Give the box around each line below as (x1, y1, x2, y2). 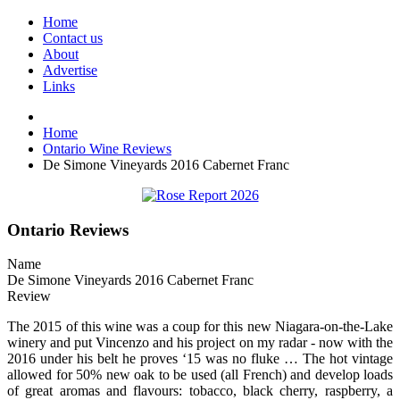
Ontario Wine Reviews (43, 141, 171, 156)
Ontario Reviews (7, 220, 129, 239)
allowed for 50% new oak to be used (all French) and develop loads (7, 367, 393, 383)
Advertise (43, 62, 97, 78)
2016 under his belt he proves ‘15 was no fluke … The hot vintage (7, 351, 393, 367)
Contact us (43, 30, 103, 46)
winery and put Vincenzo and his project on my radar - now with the (7, 335, 393, 351)
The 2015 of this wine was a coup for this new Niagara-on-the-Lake (7, 319, 393, 335)
